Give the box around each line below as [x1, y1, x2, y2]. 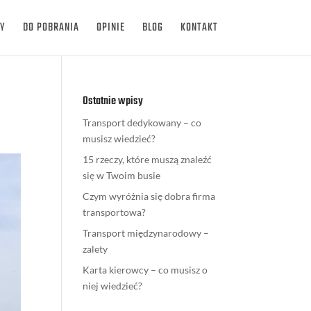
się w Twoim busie [83, 169, 161, 181]
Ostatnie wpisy [83, 92, 144, 110]
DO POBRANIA [22, 19, 79, 37]
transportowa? [83, 206, 146, 218]
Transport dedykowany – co [83, 117, 202, 128]
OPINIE [96, 19, 125, 37]
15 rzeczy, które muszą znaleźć [83, 153, 212, 165]
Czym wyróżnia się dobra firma [83, 190, 216, 202]
